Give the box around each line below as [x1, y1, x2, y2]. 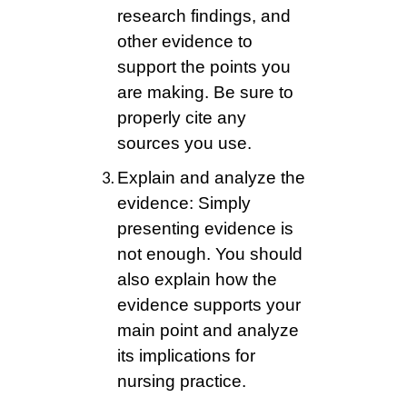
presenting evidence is [117, 219, 293, 239]
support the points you [117, 57, 291, 77]
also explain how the [117, 270, 277, 290]
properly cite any [117, 108, 246, 128]
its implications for [117, 346, 255, 366]
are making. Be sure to [117, 83, 293, 103]
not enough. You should [117, 244, 303, 264]
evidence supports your [117, 295, 301, 315]
